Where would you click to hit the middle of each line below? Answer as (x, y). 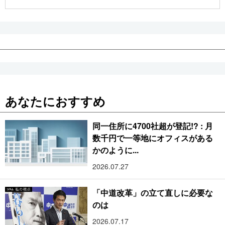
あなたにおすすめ (55, 101)
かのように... (116, 150)
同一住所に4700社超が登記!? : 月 (153, 126)
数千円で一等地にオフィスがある (153, 138)
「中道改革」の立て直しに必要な (153, 192)
